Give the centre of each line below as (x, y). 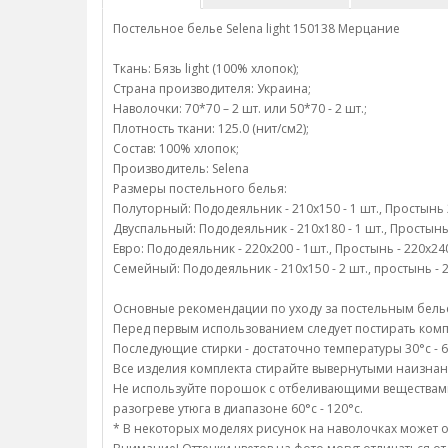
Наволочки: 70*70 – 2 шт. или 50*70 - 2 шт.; (240, 108)
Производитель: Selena (181, 168)
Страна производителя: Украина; (212, 88)
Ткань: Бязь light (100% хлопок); (206, 68)
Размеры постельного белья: (200, 188)
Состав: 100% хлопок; (176, 148)
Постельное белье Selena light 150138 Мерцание (256, 28)
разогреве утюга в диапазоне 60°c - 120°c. (238, 408)
